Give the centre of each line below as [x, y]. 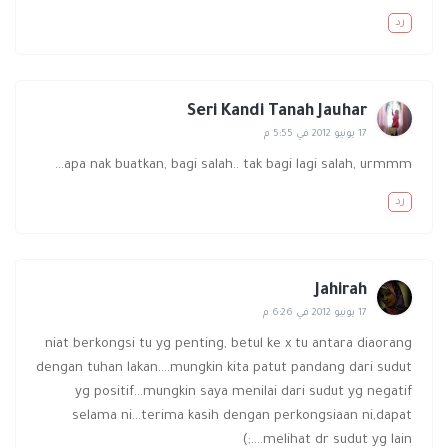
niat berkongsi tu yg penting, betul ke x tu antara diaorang [228, 345]
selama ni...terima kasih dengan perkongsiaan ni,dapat [242, 417]
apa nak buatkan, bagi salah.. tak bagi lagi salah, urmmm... [238, 166]
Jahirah [341, 291]
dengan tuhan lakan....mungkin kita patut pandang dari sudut [224, 369]
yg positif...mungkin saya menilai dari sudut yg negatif [243, 393]
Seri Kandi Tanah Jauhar [277, 112]
